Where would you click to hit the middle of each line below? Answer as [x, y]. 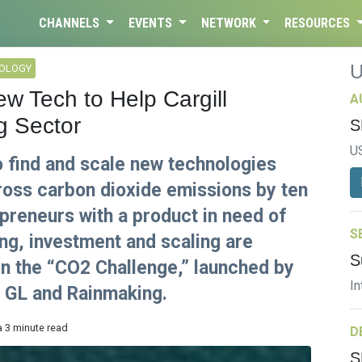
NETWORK [230, 23]
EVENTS [152, 23]
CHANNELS [71, 23]
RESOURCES [319, 23]
